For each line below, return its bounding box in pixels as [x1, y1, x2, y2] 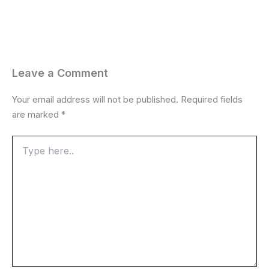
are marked [12, 109, 61, 120]
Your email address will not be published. [12, 94, 178, 105]
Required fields [181, 94, 243, 105]
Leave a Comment [12, 65, 108, 79]
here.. [11, 147, 35, 158]
